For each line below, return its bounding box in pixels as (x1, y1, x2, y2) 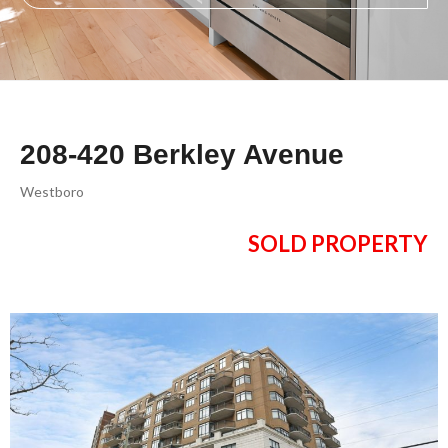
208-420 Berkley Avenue (20, 139, 344, 171)
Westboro (20, 183, 84, 201)
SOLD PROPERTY (248, 230, 428, 258)
